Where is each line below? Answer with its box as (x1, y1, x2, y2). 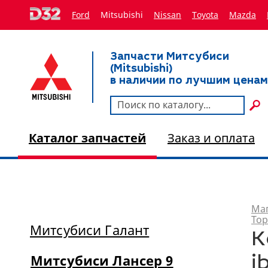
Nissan (154, 9, 181, 20)
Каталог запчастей (29, 130, 146, 146)
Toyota (192, 9, 218, 20)
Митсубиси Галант (30, 221, 150, 239)
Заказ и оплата (167, 130, 255, 146)
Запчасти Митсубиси (110, 52, 229, 63)
